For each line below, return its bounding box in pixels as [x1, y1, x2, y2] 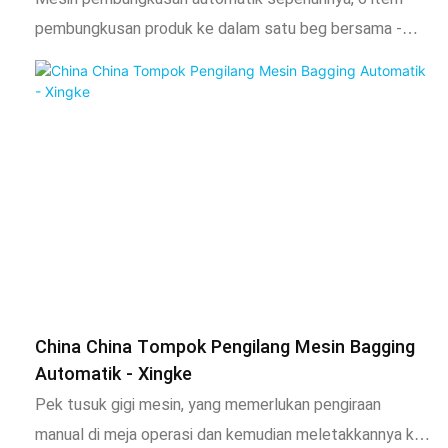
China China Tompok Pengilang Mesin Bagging [35, 334, 415, 362]
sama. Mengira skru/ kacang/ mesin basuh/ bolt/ [35, 47, 376, 72]
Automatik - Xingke [35, 361, 192, 389]
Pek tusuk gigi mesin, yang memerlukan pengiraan [35, 393, 381, 418]
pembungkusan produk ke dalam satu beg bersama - [35, 17, 402, 42]
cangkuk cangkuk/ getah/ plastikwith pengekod [35, 77, 368, 102]
